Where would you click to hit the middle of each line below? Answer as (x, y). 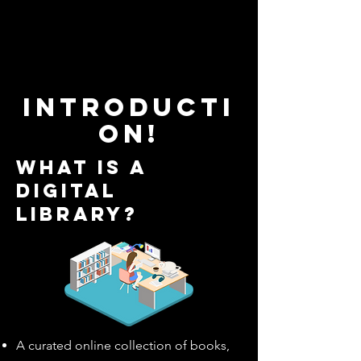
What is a (82, 167)
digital (66, 190)
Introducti (129, 107)
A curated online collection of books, (123, 345)
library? (77, 214)
